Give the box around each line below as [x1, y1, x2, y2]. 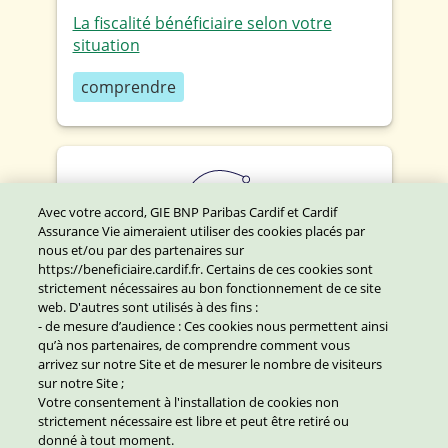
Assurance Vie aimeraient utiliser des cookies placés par [38, 222, 366, 240]
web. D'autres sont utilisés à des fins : [38, 298, 259, 316]
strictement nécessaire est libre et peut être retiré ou [38, 412, 350, 430]
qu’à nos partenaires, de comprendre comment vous [38, 336, 351, 354]
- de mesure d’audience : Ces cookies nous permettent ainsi [38, 317, 389, 335]
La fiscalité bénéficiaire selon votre [72, 12, 332, 35]
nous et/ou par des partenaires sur [38, 241, 245, 259]
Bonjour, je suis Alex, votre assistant [97, 425, 321, 441]
